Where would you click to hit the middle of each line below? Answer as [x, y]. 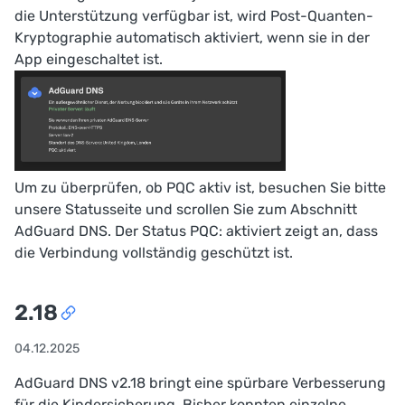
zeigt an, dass [330, 231]
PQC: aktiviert [235, 231]
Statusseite [104, 210]
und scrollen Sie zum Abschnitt [250, 210]
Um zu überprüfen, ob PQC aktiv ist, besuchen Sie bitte [200, 188]
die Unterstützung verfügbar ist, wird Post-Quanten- [194, 16]
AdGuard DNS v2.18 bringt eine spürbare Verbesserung [200, 383]
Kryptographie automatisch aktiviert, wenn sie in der [192, 38]
